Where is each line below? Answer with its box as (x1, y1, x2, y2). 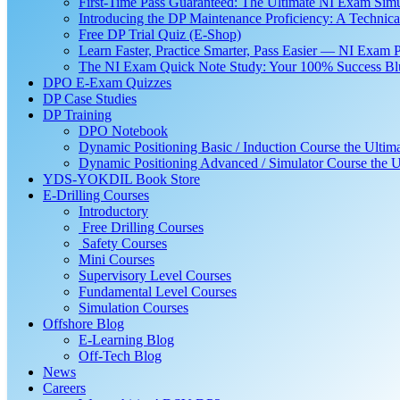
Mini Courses (79, 252, 154, 267)
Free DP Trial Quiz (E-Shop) (79, 27, 241, 42)
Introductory (79, 204, 148, 219)
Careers (43, 380, 86, 396)
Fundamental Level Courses (79, 284, 237, 299)
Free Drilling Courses (79, 220, 204, 235)
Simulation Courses (79, 300, 188, 315)
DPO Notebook (79, 123, 168, 138)
